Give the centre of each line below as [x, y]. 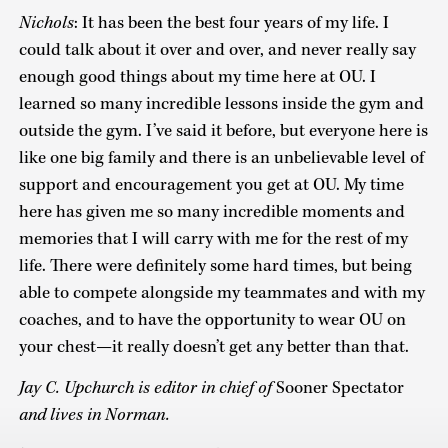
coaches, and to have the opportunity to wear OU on [212, 320]
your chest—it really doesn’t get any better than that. [213, 347]
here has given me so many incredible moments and [211, 212]
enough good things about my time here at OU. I [197, 77]
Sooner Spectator [337, 387]
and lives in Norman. [94, 414]
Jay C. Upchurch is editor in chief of [145, 387]
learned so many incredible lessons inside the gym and [221, 104]
